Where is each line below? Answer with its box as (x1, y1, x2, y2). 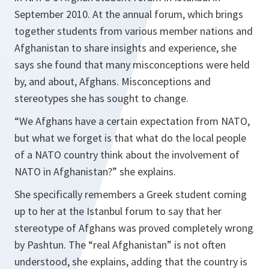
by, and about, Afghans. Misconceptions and (14, 74, 211, 88)
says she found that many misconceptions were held (14, 58, 250, 71)
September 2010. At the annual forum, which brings (14, 7, 243, 21)
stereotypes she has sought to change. (14, 91, 189, 105)
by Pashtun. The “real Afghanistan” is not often (14, 238, 226, 252)
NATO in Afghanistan (14, 165, 108, 178)
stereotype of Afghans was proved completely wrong (14, 221, 253, 235)
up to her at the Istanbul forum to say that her (14, 204, 222, 218)
